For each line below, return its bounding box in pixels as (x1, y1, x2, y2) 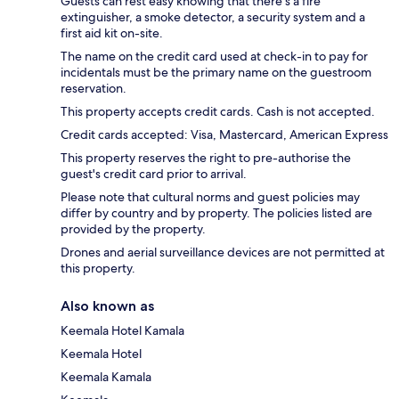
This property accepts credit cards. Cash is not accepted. (61, 102, 375, 119)
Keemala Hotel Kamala (61, 322, 184, 338)
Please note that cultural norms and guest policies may (61, 188, 360, 205)
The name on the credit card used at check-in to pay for (61, 47, 368, 64)
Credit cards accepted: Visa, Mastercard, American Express (61, 126, 388, 142)
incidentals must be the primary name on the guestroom (61, 63, 371, 80)
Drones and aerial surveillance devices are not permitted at (61, 243, 385, 260)
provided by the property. (61, 220, 206, 237)
